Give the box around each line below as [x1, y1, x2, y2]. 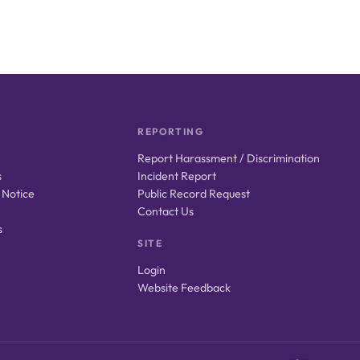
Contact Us [137, 203, 194, 219]
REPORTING [137, 125, 204, 137]
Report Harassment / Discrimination [137, 150, 321, 166]
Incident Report [137, 168, 217, 183]
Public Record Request [137, 186, 251, 201]
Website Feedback [137, 280, 231, 296]
